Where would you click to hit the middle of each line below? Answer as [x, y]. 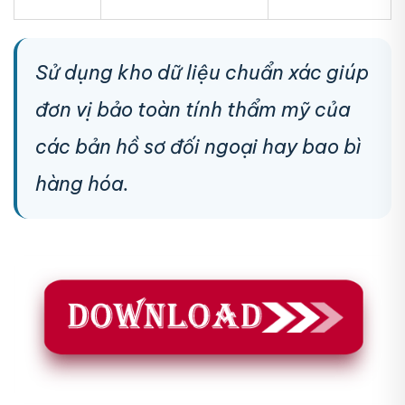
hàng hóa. [82, 184]
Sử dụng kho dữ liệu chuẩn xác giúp [202, 73]
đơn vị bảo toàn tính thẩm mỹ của [193, 110]
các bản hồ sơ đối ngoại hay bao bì [198, 147]
